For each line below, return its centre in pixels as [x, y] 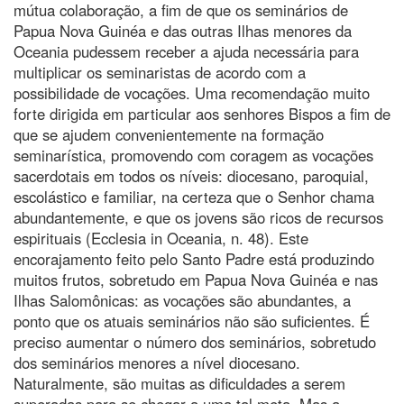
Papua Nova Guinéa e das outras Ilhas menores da [183, 30]
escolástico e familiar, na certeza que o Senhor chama [194, 196]
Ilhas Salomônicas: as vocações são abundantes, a [182, 300]
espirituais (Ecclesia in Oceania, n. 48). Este [161, 238]
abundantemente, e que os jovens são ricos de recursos [198, 217]
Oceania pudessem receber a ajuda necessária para [186, 51]
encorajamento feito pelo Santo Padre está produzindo [194, 258]
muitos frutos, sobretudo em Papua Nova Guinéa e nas [196, 279]
